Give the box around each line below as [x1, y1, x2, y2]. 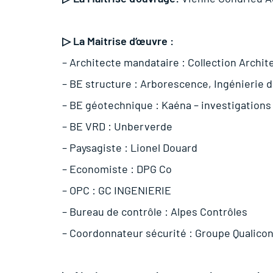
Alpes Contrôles [171, 204, 247, 218]
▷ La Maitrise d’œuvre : [62, 34, 174, 48]
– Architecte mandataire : [62, 55, 188, 69]
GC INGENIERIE [98, 183, 171, 197]
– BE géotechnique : [62, 97, 161, 112]
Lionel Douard [130, 140, 197, 154]
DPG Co [136, 161, 172, 175]
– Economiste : [62, 161, 136, 175]
